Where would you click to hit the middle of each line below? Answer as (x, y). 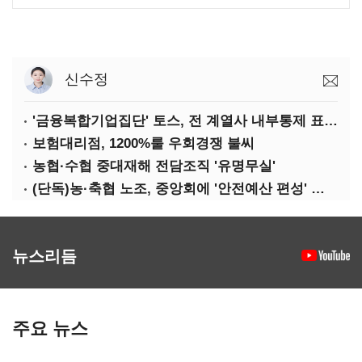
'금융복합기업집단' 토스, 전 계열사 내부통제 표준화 (331, 121)
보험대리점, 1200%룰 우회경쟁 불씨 (143, 143)
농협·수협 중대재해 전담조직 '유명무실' (154, 166)
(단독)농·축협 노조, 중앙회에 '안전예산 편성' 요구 (318, 189)
